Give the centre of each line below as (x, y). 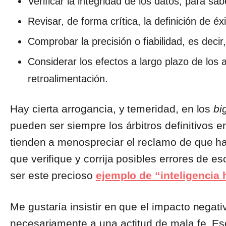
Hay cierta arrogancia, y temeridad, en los (112, 109)
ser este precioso (53, 176)
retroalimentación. (68, 79)
